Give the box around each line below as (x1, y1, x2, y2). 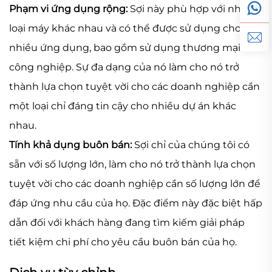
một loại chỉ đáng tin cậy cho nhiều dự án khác (9, 100, 236, 112)
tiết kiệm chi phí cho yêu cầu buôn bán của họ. (9, 236, 237, 248)
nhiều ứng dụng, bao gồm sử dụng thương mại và (9, 42, 254, 54)
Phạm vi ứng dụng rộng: (9, 3, 130, 15)
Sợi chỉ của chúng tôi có (134, 139, 250, 151)
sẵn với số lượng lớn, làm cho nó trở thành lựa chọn (9, 158, 256, 171)
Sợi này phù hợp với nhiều (130, 3, 256, 15)
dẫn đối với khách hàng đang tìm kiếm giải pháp (9, 217, 245, 229)
